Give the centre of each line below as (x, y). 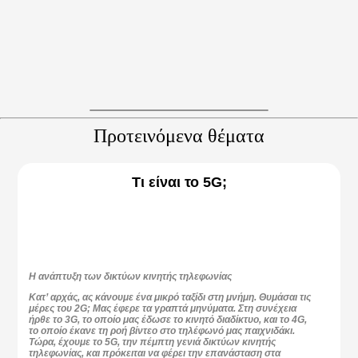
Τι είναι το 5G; (179, 182)
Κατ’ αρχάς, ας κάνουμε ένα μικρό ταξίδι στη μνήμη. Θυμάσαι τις (170, 298)
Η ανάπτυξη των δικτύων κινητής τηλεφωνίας (131, 277)
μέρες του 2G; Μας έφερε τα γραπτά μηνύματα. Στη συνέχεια (163, 309)
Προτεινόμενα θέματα (179, 135)
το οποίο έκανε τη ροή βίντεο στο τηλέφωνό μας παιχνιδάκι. (162, 331)
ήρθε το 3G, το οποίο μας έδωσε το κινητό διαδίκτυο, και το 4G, (168, 320)
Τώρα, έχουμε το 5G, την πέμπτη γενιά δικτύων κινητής (153, 342)
